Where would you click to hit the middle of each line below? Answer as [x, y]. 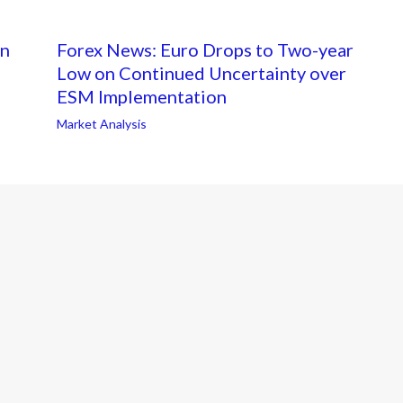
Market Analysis [101, 124]
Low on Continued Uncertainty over [201, 73]
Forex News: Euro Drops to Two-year [205, 50]
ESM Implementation [141, 97]
